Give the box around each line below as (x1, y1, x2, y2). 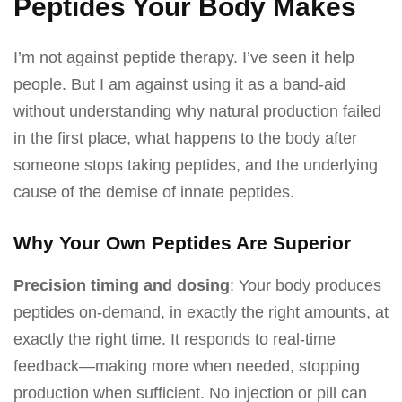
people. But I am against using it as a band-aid (13, 75, 345, 94)
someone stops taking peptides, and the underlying (13, 156, 378, 175)
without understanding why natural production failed (13, 102, 381, 121)
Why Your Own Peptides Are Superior (13, 232, 351, 254)
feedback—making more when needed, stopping (13, 357, 360, 376)
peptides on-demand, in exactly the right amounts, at (13, 303, 389, 322)
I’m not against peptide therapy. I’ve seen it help (13, 48, 354, 67)
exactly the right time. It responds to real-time (13, 330, 336, 349)
